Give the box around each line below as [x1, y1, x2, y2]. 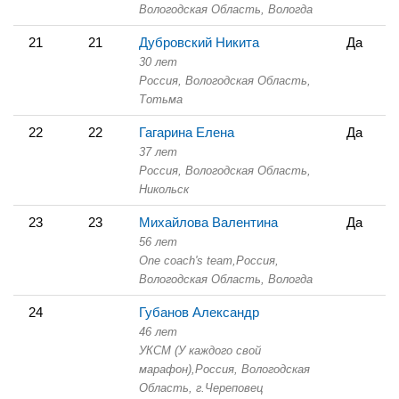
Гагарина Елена [139, 124, 234, 140]
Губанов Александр [139, 304, 259, 320]
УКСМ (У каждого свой [139, 343, 261, 357]
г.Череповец [192, 380, 263, 395]
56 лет [139, 234, 177, 248]
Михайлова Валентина [139, 214, 278, 230]
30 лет [139, 54, 177, 69]
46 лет [139, 324, 177, 338]
